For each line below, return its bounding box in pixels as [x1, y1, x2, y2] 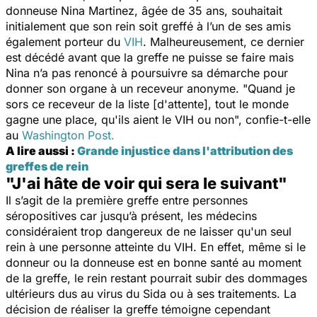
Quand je [248, 81, 295, 96]
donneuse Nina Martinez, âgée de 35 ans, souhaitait [6, 3, 282, 18]
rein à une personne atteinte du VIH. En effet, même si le [6, 239, 306, 254]
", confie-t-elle [234, 112, 311, 127]
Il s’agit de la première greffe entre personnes [6, 192, 248, 207]
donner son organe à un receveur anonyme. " [6, 81, 248, 96]
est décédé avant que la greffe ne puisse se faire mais [6, 50, 294, 64]
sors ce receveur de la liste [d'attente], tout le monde [6, 96, 289, 111]
